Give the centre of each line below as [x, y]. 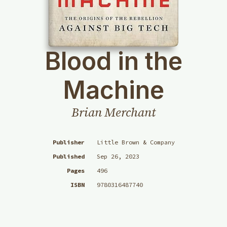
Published [68, 157]
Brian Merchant [113, 112]
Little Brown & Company [136, 142]
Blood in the [113, 61]
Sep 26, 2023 [118, 157]
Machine [113, 90]
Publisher [68, 142]
